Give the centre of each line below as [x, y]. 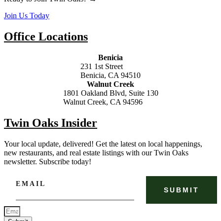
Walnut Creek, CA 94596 [103, 102]
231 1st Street [102, 67]
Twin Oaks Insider [51, 123]
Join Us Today [27, 16]
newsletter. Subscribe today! [48, 161]
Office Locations [46, 37]
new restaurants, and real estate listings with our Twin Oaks [96, 152]
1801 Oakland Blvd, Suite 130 [110, 93]
